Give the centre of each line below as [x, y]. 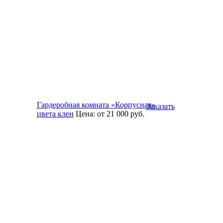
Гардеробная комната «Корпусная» [96, 105]
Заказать [160, 106]
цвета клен [55, 113]
